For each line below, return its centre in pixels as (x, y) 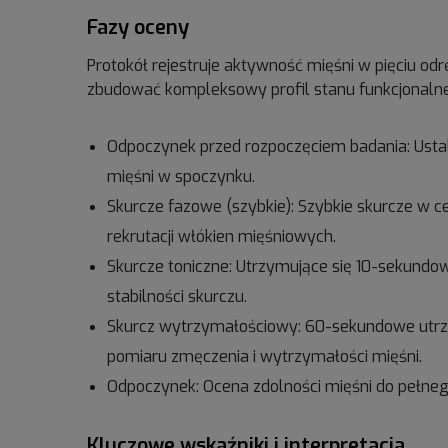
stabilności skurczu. (177, 296)
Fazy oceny (138, 27)
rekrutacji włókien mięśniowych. (221, 236)
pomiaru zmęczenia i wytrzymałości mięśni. (264, 356)
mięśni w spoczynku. (181, 176)
